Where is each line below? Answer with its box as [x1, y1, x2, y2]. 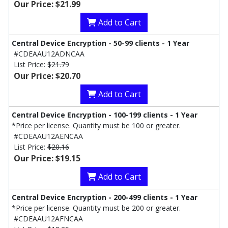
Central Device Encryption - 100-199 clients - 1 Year [12, 110, 197, 120]
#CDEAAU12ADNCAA [14, 49, 84, 59]
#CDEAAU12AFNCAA [14, 214, 83, 224]
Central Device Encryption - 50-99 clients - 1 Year [12, 38, 189, 48]
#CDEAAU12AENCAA [14, 131, 83, 141]
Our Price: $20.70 [14, 70, 80, 82]
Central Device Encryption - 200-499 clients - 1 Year [12, 192, 197, 203]
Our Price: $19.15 [14, 153, 80, 164]
